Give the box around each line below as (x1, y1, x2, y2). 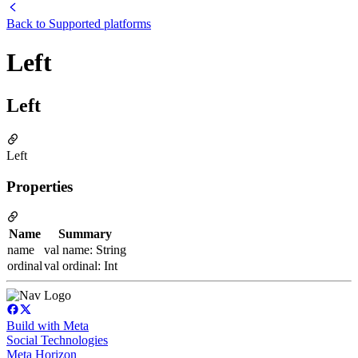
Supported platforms (49, 17, 151, 30)
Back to (6, 17, 49, 30)
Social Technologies (6, 333, 108, 348)
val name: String (44, 243, 126, 257)
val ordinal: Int (44, 259, 117, 273)
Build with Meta (6, 319, 89, 333)
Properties (6, 177, 73, 195)
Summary (58, 227, 112, 241)
